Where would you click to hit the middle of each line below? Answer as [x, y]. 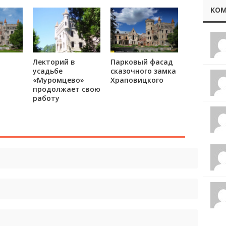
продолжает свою [66, 89]
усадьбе [47, 71]
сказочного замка [143, 71]
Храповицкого [137, 80]
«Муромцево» [58, 80]
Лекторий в [54, 62]
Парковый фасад [142, 62]
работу [46, 98]
